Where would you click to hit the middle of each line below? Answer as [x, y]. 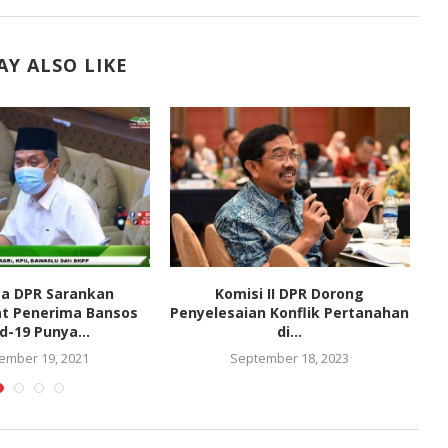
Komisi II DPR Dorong [290, 293]
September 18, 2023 [290, 357]
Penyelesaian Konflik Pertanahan [290, 312]
